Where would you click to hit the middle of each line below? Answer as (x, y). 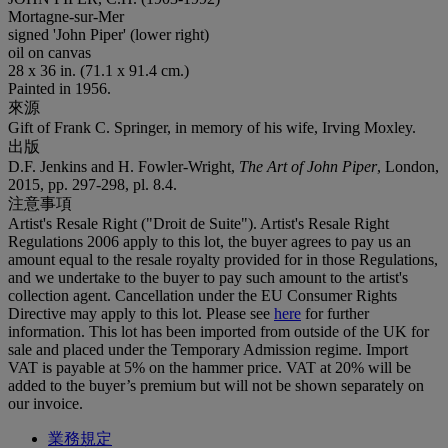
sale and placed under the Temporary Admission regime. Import (208, 349)
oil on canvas (49, 52)
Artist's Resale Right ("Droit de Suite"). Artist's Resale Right (198, 223)
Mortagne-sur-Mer (66, 16)
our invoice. (45, 403)
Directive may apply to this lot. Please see (141, 313)
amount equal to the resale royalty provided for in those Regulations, (223, 259)
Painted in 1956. (59, 88)
